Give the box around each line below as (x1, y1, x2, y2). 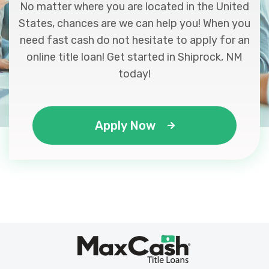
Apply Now (94, 118, 156, 133)
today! (118, 67, 151, 80)
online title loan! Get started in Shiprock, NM (26, 50, 243, 64)
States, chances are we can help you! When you (19, 17, 250, 30)
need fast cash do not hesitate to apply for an (19, 34, 250, 47)
